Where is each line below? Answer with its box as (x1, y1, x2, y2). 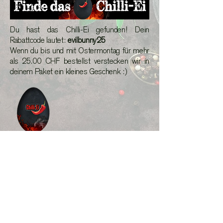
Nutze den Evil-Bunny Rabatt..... (24, 171, 135, 182)
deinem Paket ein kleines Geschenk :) (10, 67, 127, 77)
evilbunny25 (67, 35, 106, 45)
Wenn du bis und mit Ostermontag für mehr (10, 46, 149, 56)
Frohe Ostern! (10, 140, 54, 150)
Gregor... (10, 150, 39, 160)
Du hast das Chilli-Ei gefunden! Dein (10, 25, 149, 35)
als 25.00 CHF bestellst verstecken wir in (10, 56, 149, 66)
